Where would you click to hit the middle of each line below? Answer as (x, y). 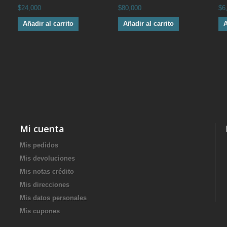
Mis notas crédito (47, 171)
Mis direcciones (45, 184)
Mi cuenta (42, 128)
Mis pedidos (39, 145)
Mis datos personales (53, 198)
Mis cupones (40, 211)
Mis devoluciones (47, 158)
